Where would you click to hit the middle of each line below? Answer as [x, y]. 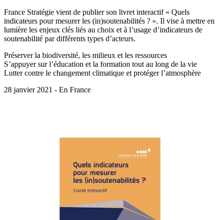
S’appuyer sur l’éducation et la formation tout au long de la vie [100, 64]
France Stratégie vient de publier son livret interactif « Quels [97, 12]
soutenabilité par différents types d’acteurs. [70, 39]
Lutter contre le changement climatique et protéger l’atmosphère [102, 73]
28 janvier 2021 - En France [47, 90]
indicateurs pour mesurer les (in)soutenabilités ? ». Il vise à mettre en [109, 21]
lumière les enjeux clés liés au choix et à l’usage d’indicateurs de [103, 30]
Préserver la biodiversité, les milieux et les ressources [85, 55]
